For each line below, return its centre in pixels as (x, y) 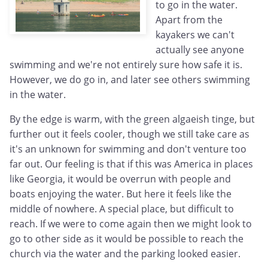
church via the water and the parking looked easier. (125, 254)
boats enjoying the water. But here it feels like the (121, 194)
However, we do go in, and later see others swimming (130, 80)
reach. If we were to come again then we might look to (131, 224)
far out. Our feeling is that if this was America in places (131, 164)
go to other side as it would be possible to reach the (127, 239)
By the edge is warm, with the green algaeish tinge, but (132, 119)
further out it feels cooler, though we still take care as (130, 134)
